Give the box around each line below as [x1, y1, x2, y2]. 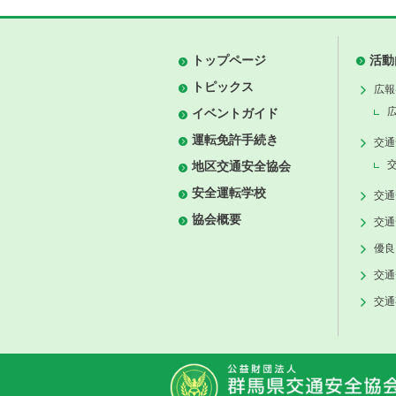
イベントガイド [192, 106, 278, 120]
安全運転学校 [192, 186, 266, 200]
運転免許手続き [192, 133, 278, 147]
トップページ [192, 53, 266, 67]
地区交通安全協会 [192, 159, 291, 173]
